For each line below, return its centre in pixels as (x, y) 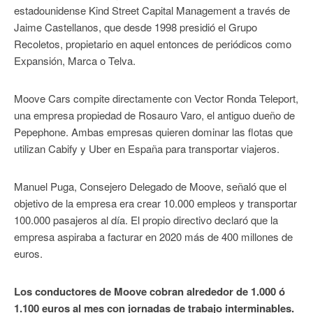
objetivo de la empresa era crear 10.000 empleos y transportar (155, 203)
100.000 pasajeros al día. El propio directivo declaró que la (146, 220)
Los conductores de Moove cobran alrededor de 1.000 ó (150, 292)
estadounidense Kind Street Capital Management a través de (152, 10)
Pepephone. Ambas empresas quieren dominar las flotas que (153, 132)
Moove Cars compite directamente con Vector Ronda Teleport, (156, 99)
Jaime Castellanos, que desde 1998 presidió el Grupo (136, 27)
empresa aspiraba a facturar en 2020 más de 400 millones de (153, 237)
